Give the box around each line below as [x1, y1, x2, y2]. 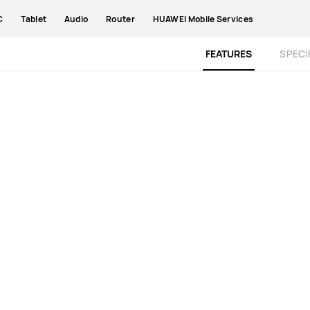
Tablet [21, 12, 47, 25]
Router [106, 12, 135, 25]
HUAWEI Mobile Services [152, 12, 254, 25]
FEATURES [206, 47, 253, 60]
